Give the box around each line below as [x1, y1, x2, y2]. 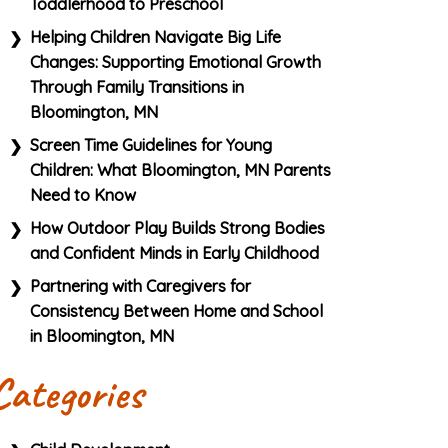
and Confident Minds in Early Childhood [29, 243, 319, 264]
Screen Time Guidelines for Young [29, 135, 272, 156]
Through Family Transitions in [29, 77, 244, 98]
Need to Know [29, 185, 136, 206]
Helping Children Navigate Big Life [29, 27, 281, 48]
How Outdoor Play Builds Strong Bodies [29, 218, 325, 239]
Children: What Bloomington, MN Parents [29, 160, 331, 181]
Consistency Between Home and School [29, 301, 323, 322]
